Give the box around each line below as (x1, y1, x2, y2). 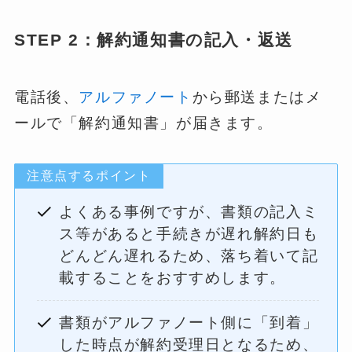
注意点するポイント (26, 169, 152, 183)
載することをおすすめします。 (59, 269, 286, 287)
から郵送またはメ (192, 88, 322, 105)
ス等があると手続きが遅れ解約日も (59, 225, 319, 243)
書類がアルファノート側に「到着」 (59, 314, 319, 332)
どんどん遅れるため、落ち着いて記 (59, 247, 319, 265)
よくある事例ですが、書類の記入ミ (59, 203, 319, 221)
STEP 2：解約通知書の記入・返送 (13, 31, 293, 49)
